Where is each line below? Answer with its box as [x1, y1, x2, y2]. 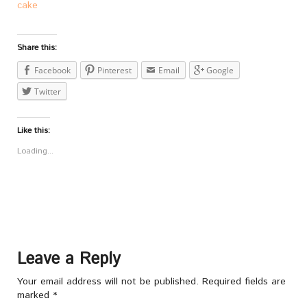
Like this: [17, 125, 50, 137]
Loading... [17, 145, 53, 158]
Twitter [34, 86, 61, 98]
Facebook [34, 64, 71, 77]
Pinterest [97, 64, 132, 77]
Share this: [17, 42, 57, 54]
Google [206, 64, 234, 77]
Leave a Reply [17, 247, 121, 271]
